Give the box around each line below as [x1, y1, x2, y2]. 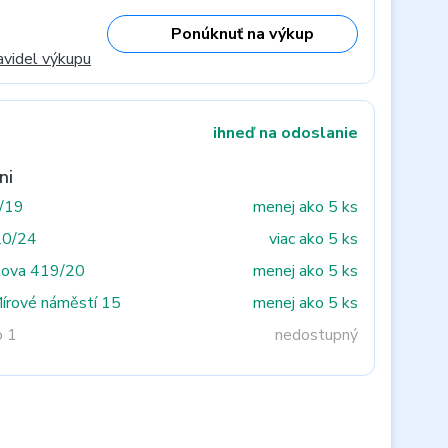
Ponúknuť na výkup [171, 22, 314, 45]
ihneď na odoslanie [213, 122, 358, 144]
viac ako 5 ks [269, 228, 358, 250]
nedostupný [275, 324, 358, 346]
